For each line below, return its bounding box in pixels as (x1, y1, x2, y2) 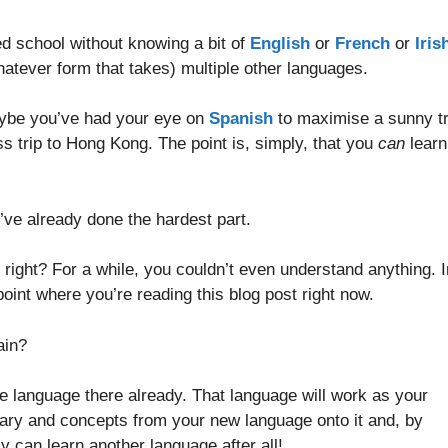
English (250, 33, 310, 53)
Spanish (209, 109, 273, 129)
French (335, 33, 390, 53)
